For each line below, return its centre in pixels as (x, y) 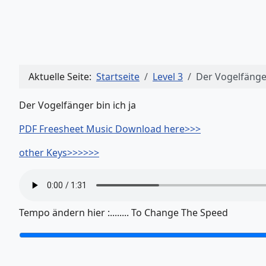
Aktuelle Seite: (62, 77)
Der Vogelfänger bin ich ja (79, 105)
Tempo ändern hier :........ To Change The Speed (123, 213)
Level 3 (168, 77)
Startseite (118, 77)
